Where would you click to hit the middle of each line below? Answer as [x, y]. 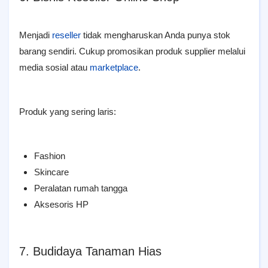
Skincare [51, 172]
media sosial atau [54, 67]
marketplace [114, 67]
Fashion [50, 156]
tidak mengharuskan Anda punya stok [156, 35]
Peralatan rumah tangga [81, 188]
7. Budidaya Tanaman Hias [90, 251]
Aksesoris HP [61, 204]
